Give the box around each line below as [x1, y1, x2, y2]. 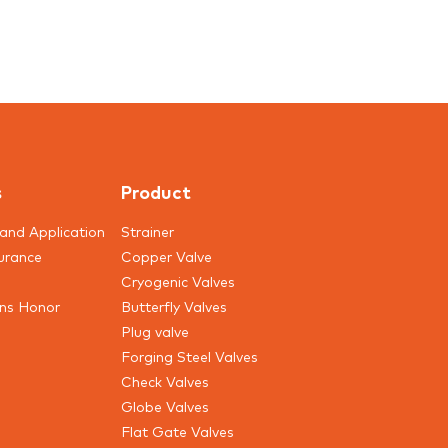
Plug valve [120, 322, 189, 340]
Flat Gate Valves [120, 422, 234, 440]
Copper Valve [120, 247, 212, 265]
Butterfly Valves [120, 297, 227, 315]
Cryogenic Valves [120, 272, 235, 290]
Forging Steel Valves [120, 347, 258, 365]
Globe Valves [120, 397, 209, 415]
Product [120, 179, 191, 203]
